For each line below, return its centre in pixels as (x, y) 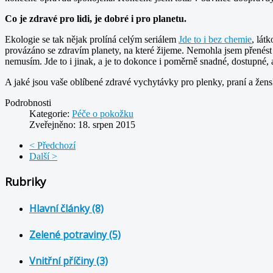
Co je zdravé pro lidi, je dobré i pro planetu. (96, 18)
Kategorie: (51, 113)
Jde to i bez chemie (215, 39)
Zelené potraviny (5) (75, 235)
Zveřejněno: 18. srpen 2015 (82, 124)
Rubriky (25, 181)
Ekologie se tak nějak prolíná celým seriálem (92, 39)
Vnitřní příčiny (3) (69, 261)
